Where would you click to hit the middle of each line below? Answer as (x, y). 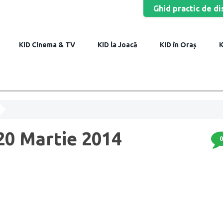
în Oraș (184, 45)
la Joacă (123, 45)
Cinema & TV (53, 45)
